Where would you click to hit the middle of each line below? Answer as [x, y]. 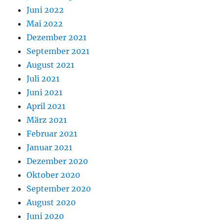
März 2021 [47, 120]
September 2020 [59, 189]
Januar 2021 [50, 148]
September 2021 [58, 51]
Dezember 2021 [57, 38]
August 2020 [51, 203]
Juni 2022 [45, 10]
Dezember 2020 [57, 161]
